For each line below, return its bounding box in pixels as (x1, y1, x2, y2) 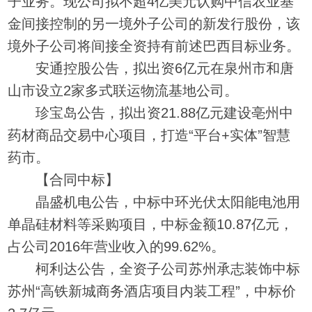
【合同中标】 (8, 171, 120, 187)
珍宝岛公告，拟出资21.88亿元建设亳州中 (8, 104, 294, 120)
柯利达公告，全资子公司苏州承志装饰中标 (8, 260, 301, 276)
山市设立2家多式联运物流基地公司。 (8, 82, 239, 98)
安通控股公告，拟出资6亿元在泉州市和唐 (8, 60, 295, 76)
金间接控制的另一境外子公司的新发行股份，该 (8, 15, 301, 31)
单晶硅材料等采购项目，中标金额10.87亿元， (8, 216, 294, 232)
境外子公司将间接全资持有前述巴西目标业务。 (8, 38, 301, 54)
